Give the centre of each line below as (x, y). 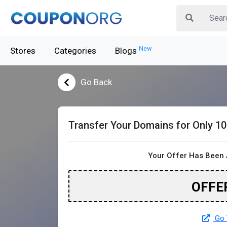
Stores (23, 51)
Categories (75, 51)
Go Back (96, 82)
